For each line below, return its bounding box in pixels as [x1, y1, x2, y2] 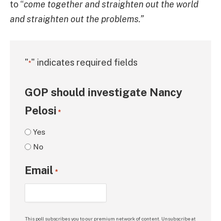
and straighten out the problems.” [10, 13, 144, 24]
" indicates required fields [31, 57, 138, 68]
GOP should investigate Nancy [25, 86, 182, 99]
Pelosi [25, 104, 57, 117]
